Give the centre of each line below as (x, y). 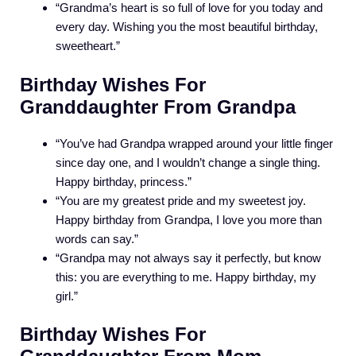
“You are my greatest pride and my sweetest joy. (181, 200)
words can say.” (97, 238)
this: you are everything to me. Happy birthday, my (186, 277)
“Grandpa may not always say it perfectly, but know (188, 257)
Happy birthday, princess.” (124, 181)
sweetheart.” (88, 46)
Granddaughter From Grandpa (158, 106)
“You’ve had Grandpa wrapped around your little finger (194, 143)
